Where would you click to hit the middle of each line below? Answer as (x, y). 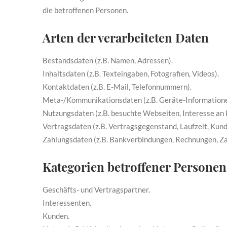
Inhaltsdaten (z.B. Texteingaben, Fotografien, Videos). (131, 73)
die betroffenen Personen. (85, 10)
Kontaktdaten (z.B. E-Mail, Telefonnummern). (117, 87)
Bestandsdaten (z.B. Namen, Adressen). (108, 60)
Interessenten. (67, 203)
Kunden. (56, 216)
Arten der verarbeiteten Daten (126, 37)
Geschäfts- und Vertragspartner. (96, 190)
